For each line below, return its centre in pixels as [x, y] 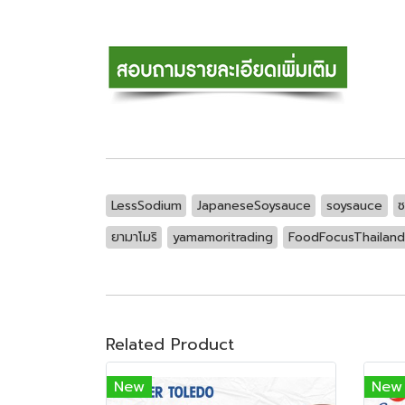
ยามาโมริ [134, 237]
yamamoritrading [222, 237]
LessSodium [146, 205]
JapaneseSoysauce [254, 205]
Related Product [170, 344]
